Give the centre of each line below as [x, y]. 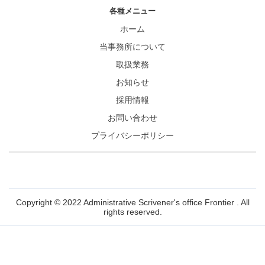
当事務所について [132, 47]
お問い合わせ [132, 118]
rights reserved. [132, 211]
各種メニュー [132, 10]
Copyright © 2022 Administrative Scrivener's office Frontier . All [132, 202]
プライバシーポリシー [132, 136]
